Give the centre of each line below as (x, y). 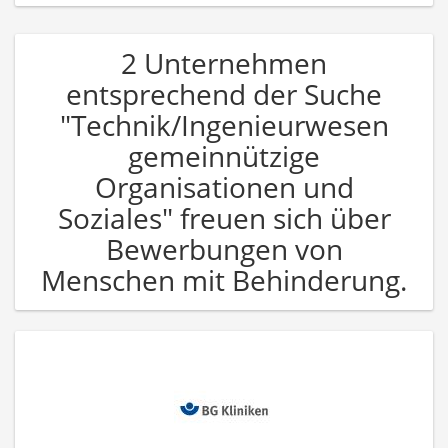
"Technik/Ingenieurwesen (224, 124)
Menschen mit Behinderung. (224, 279)
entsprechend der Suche (224, 93)
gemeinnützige (224, 155)
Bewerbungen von (224, 248)
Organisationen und (224, 186)
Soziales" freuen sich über (224, 217)
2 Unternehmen (224, 62)
